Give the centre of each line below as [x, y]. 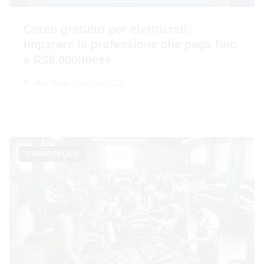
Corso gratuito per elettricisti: [108, 29]
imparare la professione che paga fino [130, 44]
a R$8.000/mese [67, 60]
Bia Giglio [54, 83]
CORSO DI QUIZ [52, 154]
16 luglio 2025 [98, 83]
